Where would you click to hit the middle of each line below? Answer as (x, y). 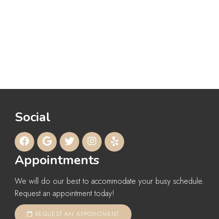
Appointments (57, 160)
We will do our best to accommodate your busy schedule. (109, 181)
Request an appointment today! (65, 193)
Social (33, 117)
